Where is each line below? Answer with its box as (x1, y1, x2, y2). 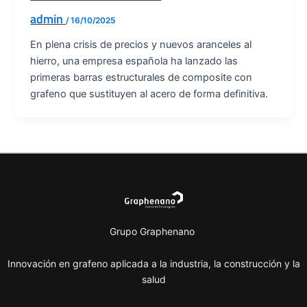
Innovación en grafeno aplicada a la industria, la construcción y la (7, 258, 300, 270)
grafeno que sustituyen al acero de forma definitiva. (30, 88, 269, 100)
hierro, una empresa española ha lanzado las (30, 55, 238, 67)
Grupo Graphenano (110, 225, 197, 237)
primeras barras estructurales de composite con (30, 71, 253, 84)
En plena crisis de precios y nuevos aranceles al (30, 38, 252, 51)
